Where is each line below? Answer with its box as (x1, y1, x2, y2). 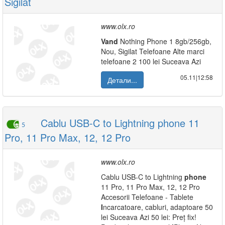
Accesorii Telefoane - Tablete (101, 192, 193, 202)
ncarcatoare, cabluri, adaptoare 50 (103, 202, 213, 212)
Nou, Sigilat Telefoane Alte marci (101, 46, 204, 56)
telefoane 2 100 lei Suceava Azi (101, 56, 201, 66)
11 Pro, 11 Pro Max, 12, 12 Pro (101, 182, 200, 192)
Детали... (107, 75, 137, 85)
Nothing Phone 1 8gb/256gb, (118, 36, 211, 46)
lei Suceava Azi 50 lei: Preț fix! (101, 212, 196, 222)
